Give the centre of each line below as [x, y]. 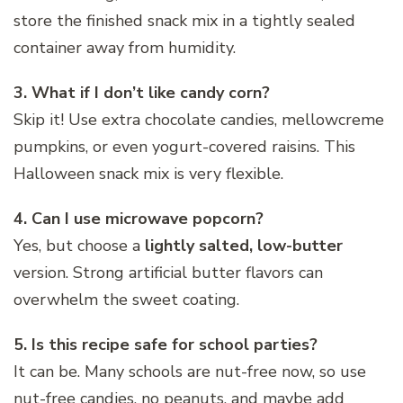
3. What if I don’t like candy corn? [142, 93]
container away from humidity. [125, 48]
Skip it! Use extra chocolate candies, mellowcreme [199, 120]
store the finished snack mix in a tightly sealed [184, 21]
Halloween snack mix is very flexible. [148, 174]
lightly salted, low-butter [244, 246]
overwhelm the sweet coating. [126, 300]
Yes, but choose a [79, 246]
